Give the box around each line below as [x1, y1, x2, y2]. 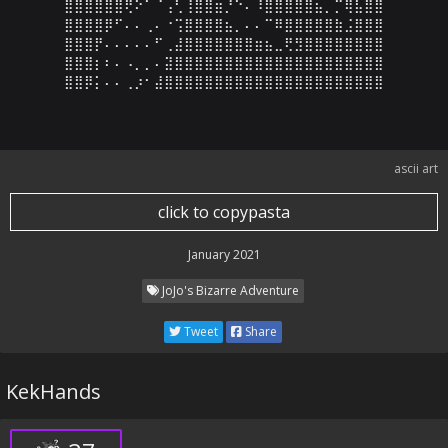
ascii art [394, 160, 438, 177]
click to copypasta [158, 201, 290, 223]
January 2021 [187, 246, 261, 263]
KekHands [6, 378, 101, 405]
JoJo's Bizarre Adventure [158, 282, 299, 299]
